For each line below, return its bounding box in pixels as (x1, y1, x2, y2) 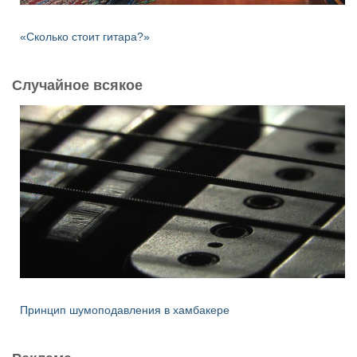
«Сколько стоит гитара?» (20, 29, 150, 43)
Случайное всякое (12, 76, 143, 93)
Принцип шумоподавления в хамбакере (20, 303, 229, 316)
